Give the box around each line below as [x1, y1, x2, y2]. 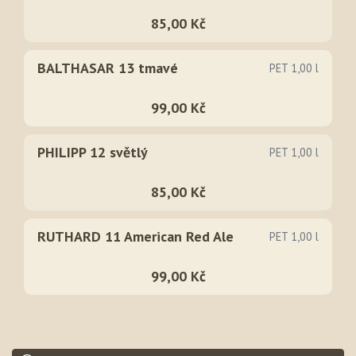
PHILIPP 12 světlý [37, 142, 148, 161]
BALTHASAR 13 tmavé [37, 58, 178, 77]
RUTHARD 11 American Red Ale [37, 226, 234, 246]
